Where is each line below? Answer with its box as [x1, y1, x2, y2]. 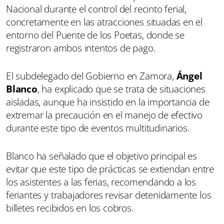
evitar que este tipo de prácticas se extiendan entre [6, 162, 214, 175]
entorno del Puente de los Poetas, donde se [6, 28, 185, 41]
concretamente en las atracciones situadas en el [6, 15, 203, 28]
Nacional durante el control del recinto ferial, [6, 2, 187, 15]
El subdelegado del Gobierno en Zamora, [6, 69, 176, 82]
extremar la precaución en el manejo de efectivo [6, 108, 203, 121]
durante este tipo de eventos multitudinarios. [6, 121, 190, 134]
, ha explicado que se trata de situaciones [37, 82, 205, 95]
